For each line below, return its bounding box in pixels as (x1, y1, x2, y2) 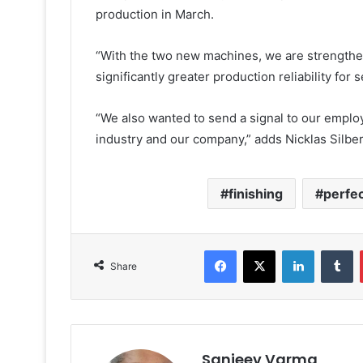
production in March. (96, 6, 214, 23)
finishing (228, 186, 283, 203)
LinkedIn (314, 243, 356, 257)
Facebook (236, 243, 285, 257)
